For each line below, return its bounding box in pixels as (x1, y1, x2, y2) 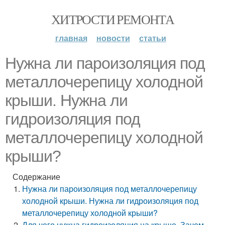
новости (96, 32, 130, 44)
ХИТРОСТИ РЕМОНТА (51, 11, 174, 28)
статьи (139, 32, 166, 44)
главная (55, 32, 87, 44)
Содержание (13, 171, 60, 182)
